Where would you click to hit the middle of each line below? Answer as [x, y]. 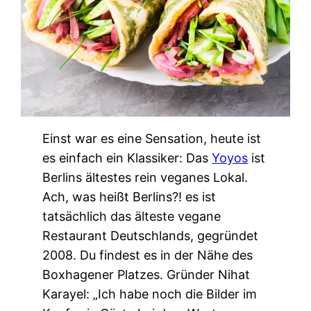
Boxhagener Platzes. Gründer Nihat [146, 274]
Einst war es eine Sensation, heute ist [152, 138]
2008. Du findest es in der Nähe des [148, 255]
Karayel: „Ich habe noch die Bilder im [150, 294]
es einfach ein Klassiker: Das [127, 158]
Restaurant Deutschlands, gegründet [151, 235]
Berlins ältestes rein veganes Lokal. [145, 177]
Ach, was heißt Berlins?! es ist [129, 196]
